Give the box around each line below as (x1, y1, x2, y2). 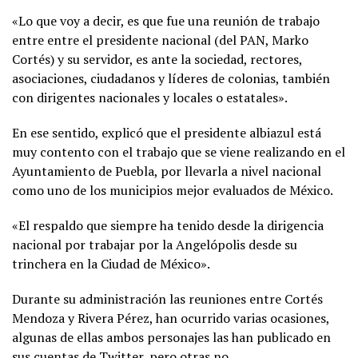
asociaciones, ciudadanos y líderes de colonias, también (12, 69, 330, 87)
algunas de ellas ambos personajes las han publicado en (12, 328, 331, 346)
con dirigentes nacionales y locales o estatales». (12, 88, 288, 106)
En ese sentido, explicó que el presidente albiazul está (12, 123, 321, 141)
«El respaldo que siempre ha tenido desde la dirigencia (12, 216, 324, 234)
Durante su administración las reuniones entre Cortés (12, 289, 323, 308)
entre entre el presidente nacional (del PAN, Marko (12, 30, 308, 49)
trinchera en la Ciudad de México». (12, 254, 210, 272)
